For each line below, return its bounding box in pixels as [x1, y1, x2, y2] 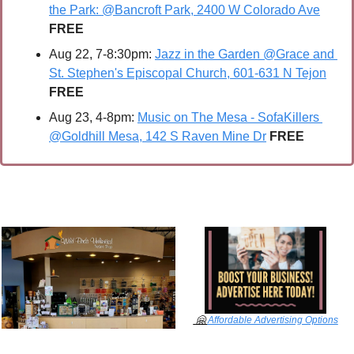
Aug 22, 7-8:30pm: [49, 47, 155, 61]
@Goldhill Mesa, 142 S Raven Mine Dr [49, 129, 266, 143]
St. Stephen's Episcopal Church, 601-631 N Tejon [49, 66, 326, 80]
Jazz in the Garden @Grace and [155, 47, 334, 61]
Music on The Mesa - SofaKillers [137, 110, 319, 124]
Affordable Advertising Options [207, 314, 338, 326]
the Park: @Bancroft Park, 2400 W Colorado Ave [49, 2, 320, 17]
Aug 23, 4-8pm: [49, 110, 137, 124]
